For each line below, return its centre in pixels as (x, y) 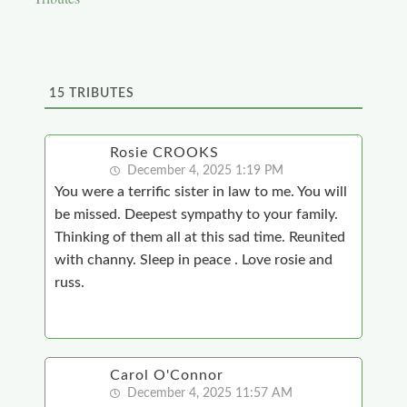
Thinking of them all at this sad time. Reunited (199, 238)
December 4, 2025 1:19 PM (203, 171)
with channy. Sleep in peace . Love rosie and (193, 260)
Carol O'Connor (166, 376)
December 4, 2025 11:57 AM (208, 394)
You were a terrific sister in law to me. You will (200, 192)
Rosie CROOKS (164, 153)
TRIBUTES (99, 94)
